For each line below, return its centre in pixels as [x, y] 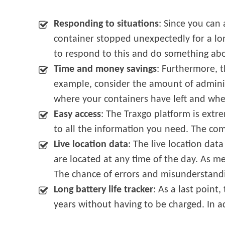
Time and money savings [105, 70]
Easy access [78, 115]
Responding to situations [106, 24]
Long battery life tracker [104, 190]
